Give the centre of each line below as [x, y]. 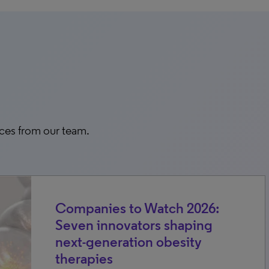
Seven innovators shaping [134, 225]
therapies [84, 258]
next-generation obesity [128, 242]
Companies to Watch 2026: [138, 208]
